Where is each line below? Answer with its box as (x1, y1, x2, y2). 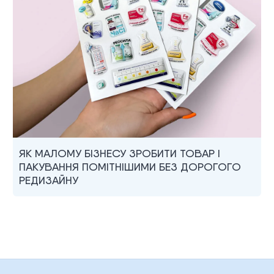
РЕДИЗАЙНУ (19, 174, 79, 187)
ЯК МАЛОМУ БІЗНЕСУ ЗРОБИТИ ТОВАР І (19, 147, 221, 160)
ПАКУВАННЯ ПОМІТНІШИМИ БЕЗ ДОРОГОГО (19, 160, 242, 174)
